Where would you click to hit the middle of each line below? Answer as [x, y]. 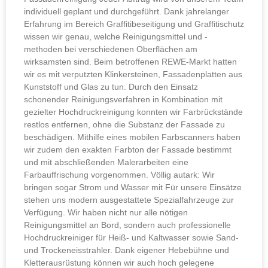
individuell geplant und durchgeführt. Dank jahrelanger [127, 11]
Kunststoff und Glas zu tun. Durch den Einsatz [111, 86]
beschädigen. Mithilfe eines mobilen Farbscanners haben [132, 137]
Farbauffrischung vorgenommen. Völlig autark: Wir [119, 174]
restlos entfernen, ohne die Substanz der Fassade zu [124, 124]
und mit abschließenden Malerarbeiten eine [106, 162]
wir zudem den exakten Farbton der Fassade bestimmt [128, 149]
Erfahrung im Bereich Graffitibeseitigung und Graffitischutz [134, 24]
